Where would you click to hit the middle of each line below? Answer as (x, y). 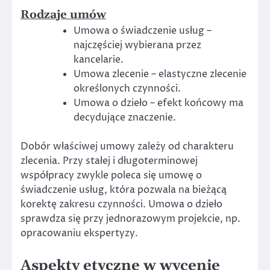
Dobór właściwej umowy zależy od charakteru (127, 146)
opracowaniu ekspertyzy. (79, 233)
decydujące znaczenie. (125, 117)
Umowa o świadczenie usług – (143, 30)
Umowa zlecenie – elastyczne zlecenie (160, 74)
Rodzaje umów (63, 14)
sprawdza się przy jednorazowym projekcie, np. (130, 218)
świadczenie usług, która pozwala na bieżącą (124, 190)
